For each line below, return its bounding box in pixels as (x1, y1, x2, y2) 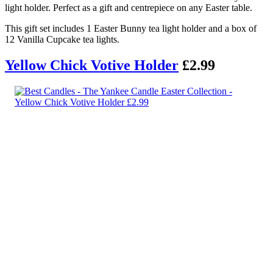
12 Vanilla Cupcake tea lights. (5, 34, 119, 44)
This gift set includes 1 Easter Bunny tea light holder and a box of (5, 23, 257, 34)
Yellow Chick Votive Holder (5, 57, 179, 73)
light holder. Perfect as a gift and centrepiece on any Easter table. (5, 2, 252, 13)
